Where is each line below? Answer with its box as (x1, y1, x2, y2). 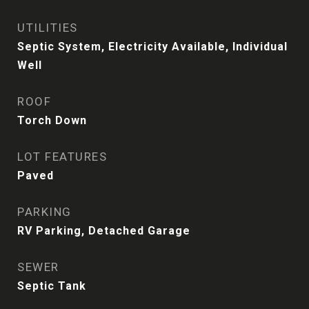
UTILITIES (17, 21, 78, 34)
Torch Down (17, 114, 87, 127)
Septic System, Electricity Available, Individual (17, 40, 288, 53)
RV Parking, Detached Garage (17, 224, 190, 237)
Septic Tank (17, 279, 86, 292)
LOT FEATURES (17, 150, 107, 163)
